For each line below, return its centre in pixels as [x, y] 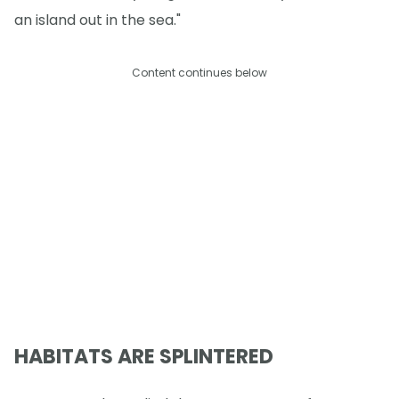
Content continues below [199, 73]
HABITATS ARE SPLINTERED [144, 357]
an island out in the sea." [98, 20]
